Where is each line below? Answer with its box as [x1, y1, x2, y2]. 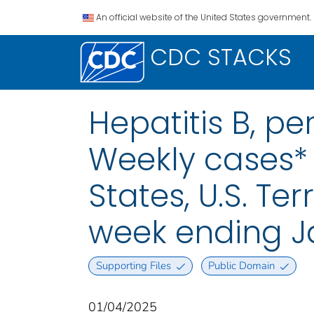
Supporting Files [95, 259, 171, 273]
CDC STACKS [150, 41, 292, 73]
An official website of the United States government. [96, 11, 311, 23]
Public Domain [208, 259, 275, 273]
